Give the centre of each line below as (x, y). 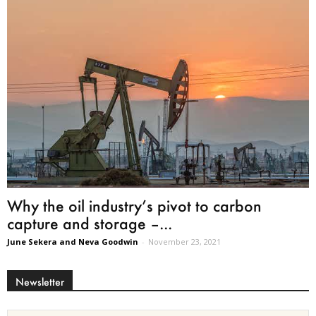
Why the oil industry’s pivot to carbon (134, 205)
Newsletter (40, 281)
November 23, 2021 (184, 241)
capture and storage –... (90, 223)
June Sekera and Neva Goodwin (73, 241)
